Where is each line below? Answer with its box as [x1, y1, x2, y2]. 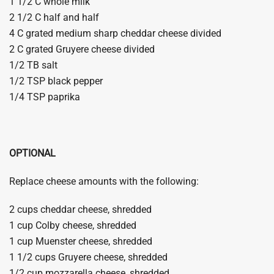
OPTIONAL [9, 147, 56, 160]
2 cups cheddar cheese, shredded [9, 204, 152, 216]
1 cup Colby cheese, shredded [9, 220, 136, 232]
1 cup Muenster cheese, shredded [9, 235, 152, 248]
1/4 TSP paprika [9, 91, 80, 103]
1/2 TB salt [9, 59, 57, 72]
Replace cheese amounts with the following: [9, 176, 199, 188]
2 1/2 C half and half [9, 12, 99, 24]
